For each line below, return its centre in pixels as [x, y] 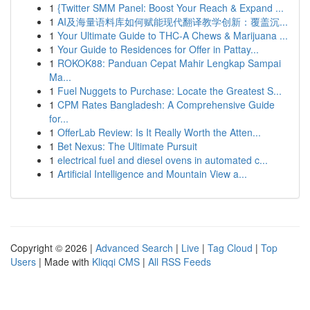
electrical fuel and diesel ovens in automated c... [163, 160]
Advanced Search [134, 248]
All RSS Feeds [180, 262]
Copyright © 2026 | [53, 248]
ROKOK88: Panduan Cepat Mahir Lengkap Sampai [169, 63]
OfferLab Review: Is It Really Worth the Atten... [159, 132]
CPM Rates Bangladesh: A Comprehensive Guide [166, 104]
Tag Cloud [230, 248]
